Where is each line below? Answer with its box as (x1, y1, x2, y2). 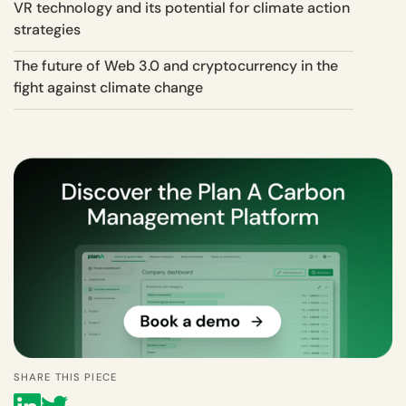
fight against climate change (14, 77, 207, 97)
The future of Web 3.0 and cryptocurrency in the (14, 55, 338, 75)
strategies (14, 19, 84, 39)
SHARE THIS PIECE (14, 371, 117, 384)
